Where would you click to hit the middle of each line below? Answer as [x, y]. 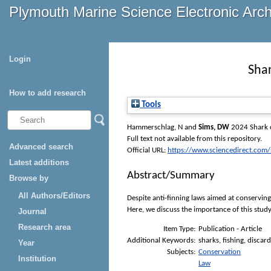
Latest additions [39, 162]
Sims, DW [214, 128]
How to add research [47, 93]
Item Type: [179, 229]
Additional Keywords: [161, 240]
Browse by [29, 178]
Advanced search [41, 147]
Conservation [220, 252]
